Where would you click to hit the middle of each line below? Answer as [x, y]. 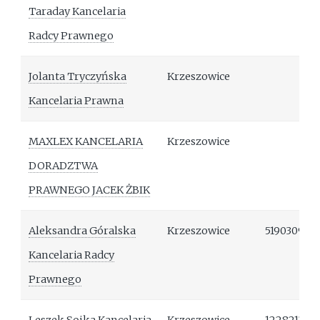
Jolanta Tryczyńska [78, 77]
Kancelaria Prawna [76, 101]
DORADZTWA [64, 166]
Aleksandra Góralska [82, 231]
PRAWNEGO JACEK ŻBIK [90, 190]
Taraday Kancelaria [77, 12]
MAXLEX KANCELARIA [86, 142]
